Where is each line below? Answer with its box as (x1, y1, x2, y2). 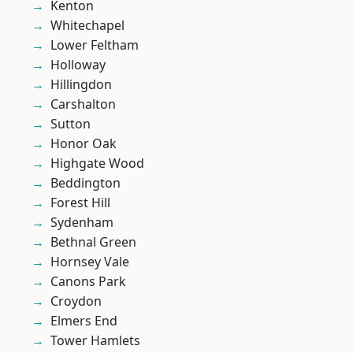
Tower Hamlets (50, 332, 140, 350)
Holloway (50, 56, 106, 74)
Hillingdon (50, 76, 112, 94)
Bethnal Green (50, 233, 136, 251)
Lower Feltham (50, 36, 139, 54)
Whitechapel (50, 17, 124, 35)
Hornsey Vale (50, 253, 129, 271)
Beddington (50, 174, 121, 192)
